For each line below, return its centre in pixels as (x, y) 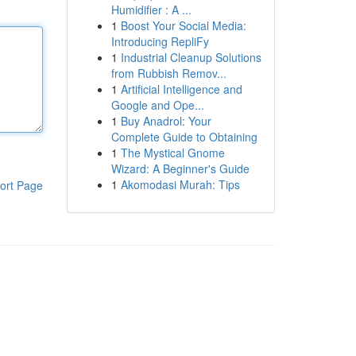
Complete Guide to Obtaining (184, 137)
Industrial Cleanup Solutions (191, 57)
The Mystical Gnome (172, 153)
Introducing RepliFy (160, 41)
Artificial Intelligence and (181, 89)
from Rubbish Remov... (168, 73)
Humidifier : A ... (151, 10)
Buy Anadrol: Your (166, 121)
